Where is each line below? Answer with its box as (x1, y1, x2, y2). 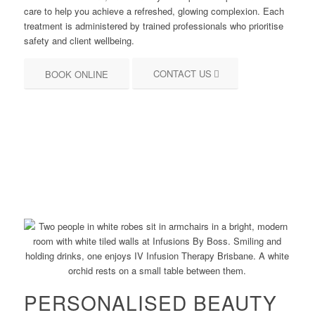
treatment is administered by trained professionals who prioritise (23, 19, 283, 33)
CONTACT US (153, 67, 212, 81)
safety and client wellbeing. (23, 34, 134, 48)
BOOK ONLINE (44, 67, 108, 82)
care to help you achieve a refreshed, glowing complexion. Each (23, 4, 284, 18)
